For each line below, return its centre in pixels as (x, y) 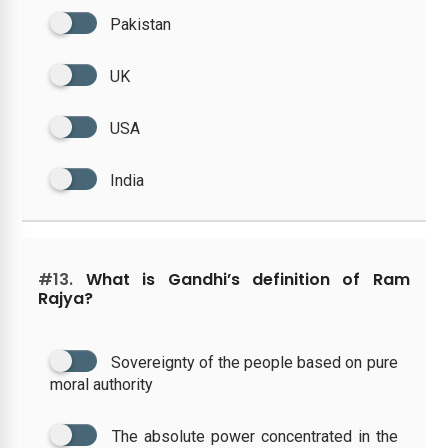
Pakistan (141, 24)
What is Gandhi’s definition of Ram (241, 279)
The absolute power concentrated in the (255, 436)
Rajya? (66, 298)
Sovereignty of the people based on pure (254, 362)
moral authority (102, 384)
